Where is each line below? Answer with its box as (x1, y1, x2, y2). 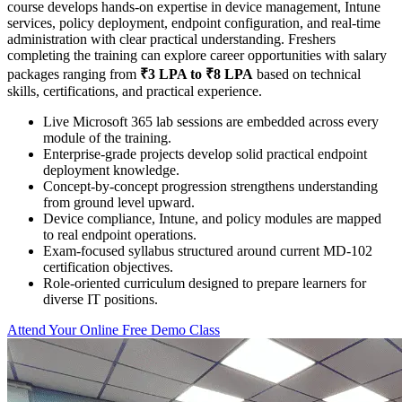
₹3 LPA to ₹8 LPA (140, 66, 253, 82)
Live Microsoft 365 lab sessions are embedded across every (43, 113, 379, 129)
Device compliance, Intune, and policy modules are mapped (43, 210, 381, 226)
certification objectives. (43, 258, 173, 275)
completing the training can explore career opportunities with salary (7, 47, 387, 63)
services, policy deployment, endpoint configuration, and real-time (7, 14, 380, 31)
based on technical (253, 66, 361, 82)
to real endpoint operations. (43, 226, 197, 242)
